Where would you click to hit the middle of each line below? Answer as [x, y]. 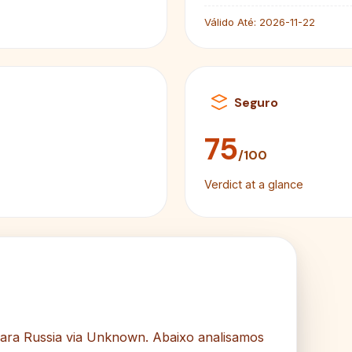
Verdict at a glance [254, 185]
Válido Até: [230, 22]
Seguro [256, 102]
